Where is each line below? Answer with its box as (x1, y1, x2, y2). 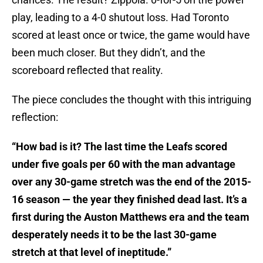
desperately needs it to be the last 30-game (12, 228, 217, 241)
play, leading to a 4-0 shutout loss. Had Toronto (12, 11, 229, 24)
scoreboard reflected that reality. (12, 64, 163, 77)
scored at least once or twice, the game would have (12, 29, 250, 42)
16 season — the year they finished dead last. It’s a (12, 193, 247, 206)
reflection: (12, 111, 58, 124)
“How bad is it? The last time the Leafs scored (12, 140, 227, 153)
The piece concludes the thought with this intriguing (12, 93, 251, 106)
